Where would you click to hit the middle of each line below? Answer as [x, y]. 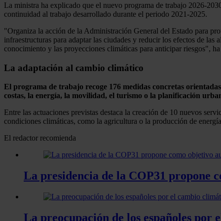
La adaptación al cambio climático [74, 68]
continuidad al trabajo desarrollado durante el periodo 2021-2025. [106, 14]
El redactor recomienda [40, 138]
